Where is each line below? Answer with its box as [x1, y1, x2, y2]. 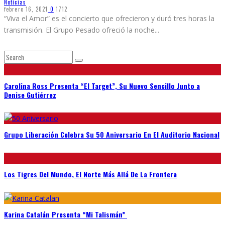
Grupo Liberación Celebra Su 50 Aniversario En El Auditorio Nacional [4, 129, 219, 140]
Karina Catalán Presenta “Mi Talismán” [4, 208, 127, 219]
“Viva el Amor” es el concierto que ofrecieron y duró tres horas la [4, 14, 214, 24]
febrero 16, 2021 [4, 5, 48, 14]
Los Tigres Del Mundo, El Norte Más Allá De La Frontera [4, 169, 177, 180]
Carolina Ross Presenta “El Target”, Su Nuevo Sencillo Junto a [4, 80, 200, 91]
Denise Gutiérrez [4, 89, 56, 100]
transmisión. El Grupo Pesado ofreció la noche [4, 25, 155, 35]
